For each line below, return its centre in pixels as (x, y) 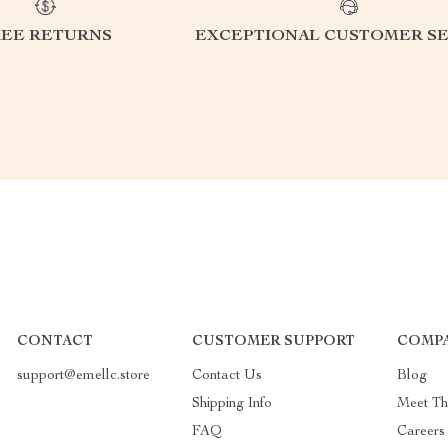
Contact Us (226, 375)
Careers (420, 431)
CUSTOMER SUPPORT (273, 341)
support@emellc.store (83, 375)
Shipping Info (231, 403)
